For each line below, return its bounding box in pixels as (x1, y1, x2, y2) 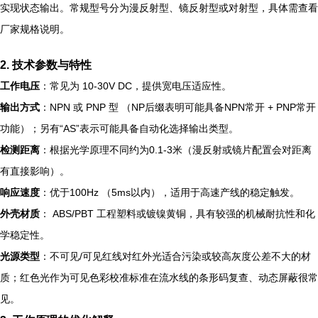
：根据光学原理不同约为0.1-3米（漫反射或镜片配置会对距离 (40, 144, 312, 155)
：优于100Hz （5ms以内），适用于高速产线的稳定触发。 (40, 187, 300, 198)
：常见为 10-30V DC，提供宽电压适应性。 (40, 80, 231, 92)
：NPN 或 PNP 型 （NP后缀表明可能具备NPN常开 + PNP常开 (40, 102, 316, 113)
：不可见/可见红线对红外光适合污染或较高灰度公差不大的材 (40, 251, 311, 262)
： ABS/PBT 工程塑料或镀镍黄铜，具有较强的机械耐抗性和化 (40, 208, 315, 219)
